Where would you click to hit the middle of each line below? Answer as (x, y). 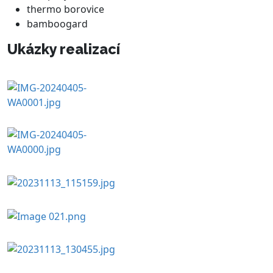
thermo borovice (66, 9)
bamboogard (57, 24)
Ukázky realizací (64, 49)
